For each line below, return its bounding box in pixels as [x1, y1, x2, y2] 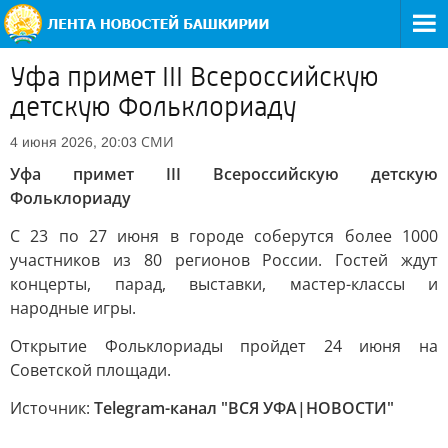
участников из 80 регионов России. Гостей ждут [10, 249, 438, 271]
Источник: [10, 397, 94, 419]
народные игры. [10, 297, 136, 319]
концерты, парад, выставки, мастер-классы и [10, 273, 438, 295]
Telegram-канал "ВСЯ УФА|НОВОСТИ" [94, 397, 394, 419]
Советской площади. [10, 359, 171, 381]
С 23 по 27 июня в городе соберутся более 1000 [10, 225, 438, 247]
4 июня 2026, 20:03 [10, 134, 137, 150]
